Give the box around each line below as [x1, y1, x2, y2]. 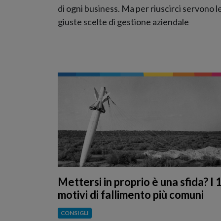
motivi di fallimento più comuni [58, 188, 204, 202]
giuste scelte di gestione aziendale [58, 16, 189, 27]
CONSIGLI [60, 209, 89, 217]
